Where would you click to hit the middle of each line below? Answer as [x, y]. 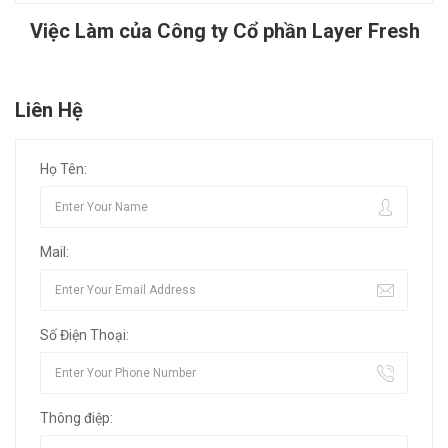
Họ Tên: [63, 169]
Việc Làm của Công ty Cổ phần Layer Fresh [225, 31]
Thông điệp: [76, 418]
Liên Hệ [49, 110]
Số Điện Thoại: [84, 335]
